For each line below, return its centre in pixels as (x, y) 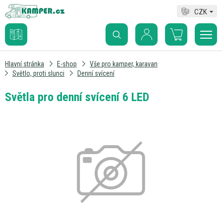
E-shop (67, 64)
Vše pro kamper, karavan (124, 64)
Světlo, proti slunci (38, 73)
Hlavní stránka (25, 64)
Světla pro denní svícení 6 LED (77, 97)
